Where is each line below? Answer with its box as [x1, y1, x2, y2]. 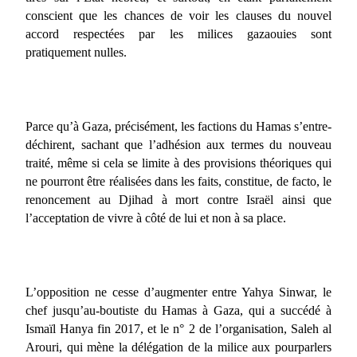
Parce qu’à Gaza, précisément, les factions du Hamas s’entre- [25, 119, 331, 133]
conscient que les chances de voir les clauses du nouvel [25, 8, 331, 22]
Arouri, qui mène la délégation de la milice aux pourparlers [25, 339, 331, 354]
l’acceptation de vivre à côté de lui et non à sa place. [25, 210, 286, 225]
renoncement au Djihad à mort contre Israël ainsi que [25, 192, 331, 206]
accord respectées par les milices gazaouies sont [25, 26, 331, 41]
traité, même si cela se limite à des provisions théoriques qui [25, 155, 331, 170]
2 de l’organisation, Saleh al [189, 321, 331, 335]
